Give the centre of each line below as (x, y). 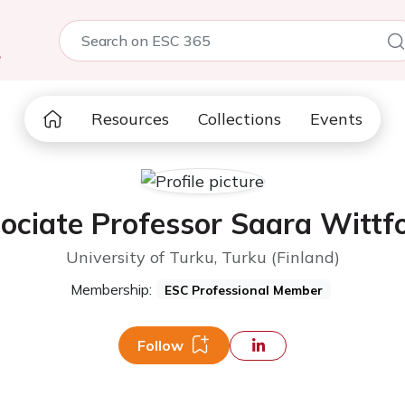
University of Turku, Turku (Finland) (202, 257)
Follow (160, 345)
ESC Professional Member (244, 290)
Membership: (112, 289)
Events (336, 119)
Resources (130, 119)
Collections (240, 119)
